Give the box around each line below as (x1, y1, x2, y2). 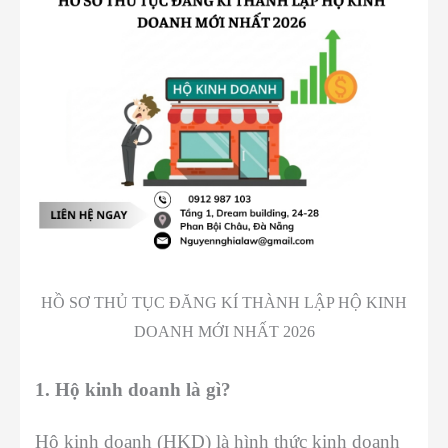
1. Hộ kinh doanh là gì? (35, 379, 231, 401)
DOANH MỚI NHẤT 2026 (133, 323, 315, 341)
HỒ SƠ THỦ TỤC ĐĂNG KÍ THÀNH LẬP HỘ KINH (41, 294, 407, 312)
